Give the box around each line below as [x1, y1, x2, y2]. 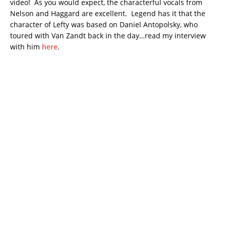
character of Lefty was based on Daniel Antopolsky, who [10, 19, 198, 29]
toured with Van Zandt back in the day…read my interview [10, 30, 206, 40]
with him [10, 41, 42, 51]
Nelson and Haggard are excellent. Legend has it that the [10, 8, 205, 18]
